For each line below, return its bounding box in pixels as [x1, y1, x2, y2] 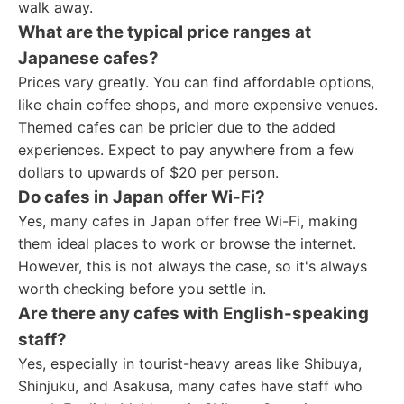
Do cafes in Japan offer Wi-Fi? [18, 187, 265, 207]
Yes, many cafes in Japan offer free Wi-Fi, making [18, 212, 358, 230]
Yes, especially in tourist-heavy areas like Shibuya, [18, 354, 362, 372]
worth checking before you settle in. [18, 280, 266, 298]
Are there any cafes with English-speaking [18, 303, 369, 324]
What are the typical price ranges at [18, 22, 311, 42]
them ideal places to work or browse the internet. [18, 234, 356, 252]
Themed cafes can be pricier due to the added [18, 118, 335, 136]
